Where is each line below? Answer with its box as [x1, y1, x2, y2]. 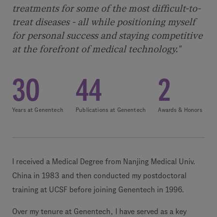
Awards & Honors [158, 107, 202, 113]
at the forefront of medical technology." [12, 44, 181, 54]
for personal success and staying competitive [12, 31, 202, 41]
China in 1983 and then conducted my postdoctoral [12, 172, 186, 180]
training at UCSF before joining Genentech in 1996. [12, 186, 185, 194]
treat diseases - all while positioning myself [12, 17, 195, 27]
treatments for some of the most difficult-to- [12, 3, 201, 14]
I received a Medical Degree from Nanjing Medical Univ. [12, 158, 196, 166]
